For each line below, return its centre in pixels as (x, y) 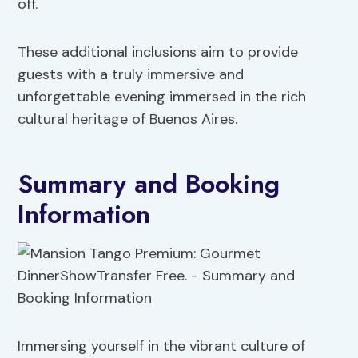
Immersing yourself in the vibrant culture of (162, 346)
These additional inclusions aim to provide (158, 52)
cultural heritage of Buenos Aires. (128, 119)
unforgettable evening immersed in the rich (162, 97)
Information (84, 215)
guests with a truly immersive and (131, 75)
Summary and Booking (149, 184)
